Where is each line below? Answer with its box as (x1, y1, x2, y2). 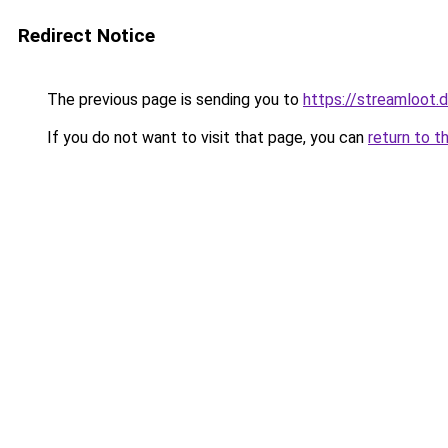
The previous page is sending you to (43, 90, 303, 109)
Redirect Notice (18, 24, 155, 47)
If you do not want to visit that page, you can (43, 128, 368, 147)
